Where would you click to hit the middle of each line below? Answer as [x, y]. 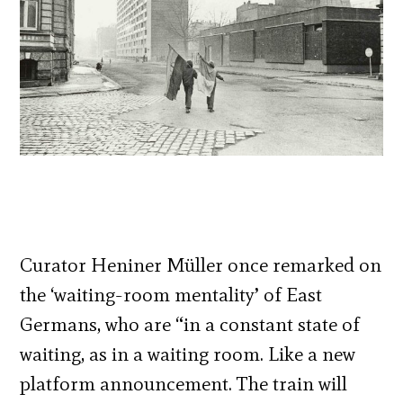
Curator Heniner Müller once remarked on [201, 265]
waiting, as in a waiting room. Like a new [188, 354]
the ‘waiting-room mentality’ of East [171, 295]
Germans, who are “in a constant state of [190, 325]
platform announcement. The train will [184, 384]
